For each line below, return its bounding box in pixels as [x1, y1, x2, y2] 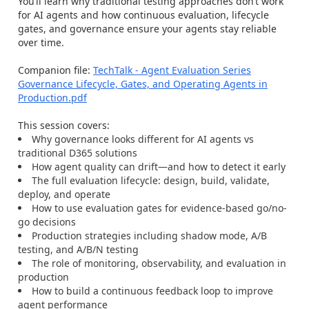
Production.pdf [18, 91, 87, 104]
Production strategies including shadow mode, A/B [32, 229, 267, 242]
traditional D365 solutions [18, 146, 137, 159]
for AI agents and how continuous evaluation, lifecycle [18, 8, 269, 21]
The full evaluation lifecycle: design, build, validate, [32, 174, 270, 187]
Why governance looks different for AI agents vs [32, 132, 254, 146]
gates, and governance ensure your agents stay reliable [18, 22, 277, 35]
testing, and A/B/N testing [18, 243, 139, 256]
